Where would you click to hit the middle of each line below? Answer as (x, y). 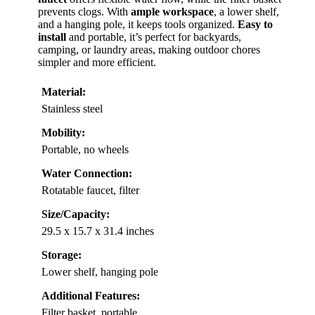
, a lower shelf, (246, 12)
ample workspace (172, 12)
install (52, 37)
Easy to (255, 24)
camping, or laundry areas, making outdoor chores (149, 50)
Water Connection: (87, 173)
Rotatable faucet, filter (90, 190)
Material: (64, 92)
